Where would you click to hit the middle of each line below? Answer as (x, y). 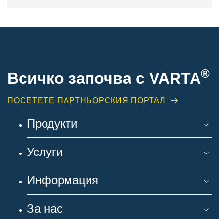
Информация (63, 180)
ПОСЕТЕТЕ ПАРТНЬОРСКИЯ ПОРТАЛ (87, 101)
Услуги (45, 152)
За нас (45, 208)
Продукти (52, 123)
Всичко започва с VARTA (104, 78)
